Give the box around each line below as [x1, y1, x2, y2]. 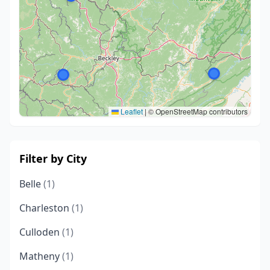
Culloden [19, 225, 62, 239]
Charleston [19, 201, 72, 215]
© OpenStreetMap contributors [146, 106, 248, 116]
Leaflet [119, 106, 143, 116]
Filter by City [19, 151, 87, 166]
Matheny [19, 250, 62, 263]
